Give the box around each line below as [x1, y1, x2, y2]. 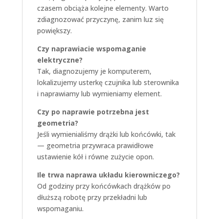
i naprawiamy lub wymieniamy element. [37, 88, 162, 98]
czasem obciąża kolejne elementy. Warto [37, 3, 169, 13]
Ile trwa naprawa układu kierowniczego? [37, 170, 180, 179]
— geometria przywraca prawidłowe [37, 140, 153, 150]
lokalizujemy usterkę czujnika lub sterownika [37, 77, 179, 87]
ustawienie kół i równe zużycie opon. [37, 152, 154, 161]
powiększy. [37, 25, 72, 35]
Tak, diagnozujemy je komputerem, [37, 66, 152, 76]
